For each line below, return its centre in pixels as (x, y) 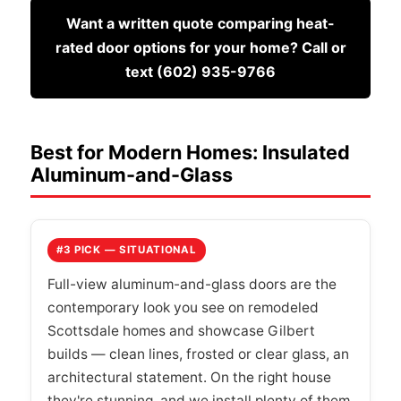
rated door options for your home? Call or (200, 47)
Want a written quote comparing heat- (200, 23)
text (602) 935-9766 (200, 71)
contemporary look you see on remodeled (183, 307)
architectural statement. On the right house (189, 377)
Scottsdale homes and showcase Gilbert (181, 330)
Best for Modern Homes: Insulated (190, 152)
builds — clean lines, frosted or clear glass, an (198, 354)
